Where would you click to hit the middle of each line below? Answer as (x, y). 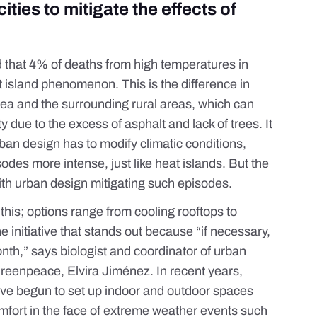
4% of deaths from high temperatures (133, 65)
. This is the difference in (183, 85)
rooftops (201, 212)
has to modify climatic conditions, (154, 144)
